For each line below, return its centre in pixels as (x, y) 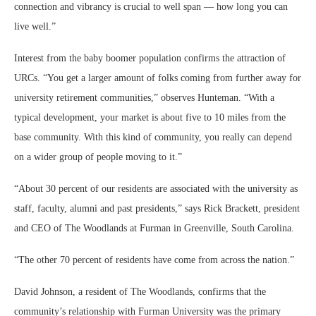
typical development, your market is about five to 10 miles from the (150, 117)
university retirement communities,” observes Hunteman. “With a (144, 98)
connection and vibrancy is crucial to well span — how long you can (151, 7)
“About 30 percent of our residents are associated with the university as (156, 189)
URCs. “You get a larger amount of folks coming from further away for (158, 78)
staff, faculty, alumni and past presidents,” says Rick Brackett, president (157, 208)
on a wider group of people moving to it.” (99, 157)
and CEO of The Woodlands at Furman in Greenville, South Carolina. (156, 228)
